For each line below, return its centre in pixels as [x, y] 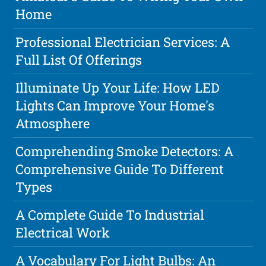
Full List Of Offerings [79, 60]
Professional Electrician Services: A [123, 42]
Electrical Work [63, 233]
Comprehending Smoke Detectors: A [125, 151]
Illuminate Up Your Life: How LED [118, 88]
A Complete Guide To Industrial [110, 215]
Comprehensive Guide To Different [120, 169]
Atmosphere [53, 123]
